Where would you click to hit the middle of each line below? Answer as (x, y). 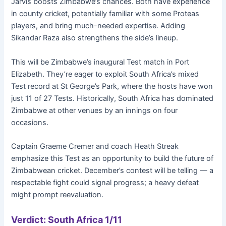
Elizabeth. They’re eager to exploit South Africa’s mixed (105, 74)
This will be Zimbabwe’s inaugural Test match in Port (100, 62)
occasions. (30, 122)
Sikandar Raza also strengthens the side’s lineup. (95, 38)
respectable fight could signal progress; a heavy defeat (105, 182)
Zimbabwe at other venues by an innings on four (95, 110)
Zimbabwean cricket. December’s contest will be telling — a (112, 170)
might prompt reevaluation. (58, 194)
